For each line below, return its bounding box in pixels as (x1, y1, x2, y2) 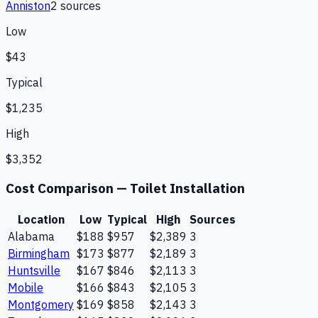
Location (17, 212, 65, 226)
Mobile (8, 280, 43, 295)
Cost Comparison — (6, 179, 130, 197)
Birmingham (8, 246, 70, 261)
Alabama (8, 229, 55, 243)
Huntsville (8, 263, 60, 278)
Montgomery (8, 297, 74, 312)
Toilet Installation (130, 179, 245, 197)
